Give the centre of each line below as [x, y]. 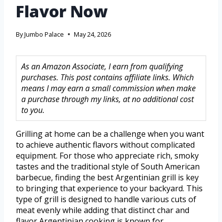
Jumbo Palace [44, 34]
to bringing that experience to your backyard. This [109, 189]
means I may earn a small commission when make [109, 88]
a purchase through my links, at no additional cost [108, 99]
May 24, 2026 [93, 34]
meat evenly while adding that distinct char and [103, 210]
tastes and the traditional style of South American [108, 167]
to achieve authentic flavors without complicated [105, 145]
